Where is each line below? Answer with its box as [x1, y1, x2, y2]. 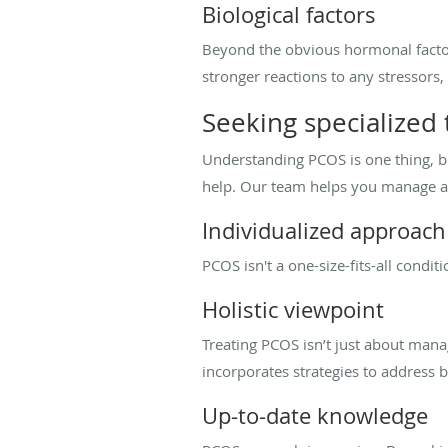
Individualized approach [202, 215, 446, 245]
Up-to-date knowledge [202, 400, 428, 430]
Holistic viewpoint [202, 294, 384, 324]
